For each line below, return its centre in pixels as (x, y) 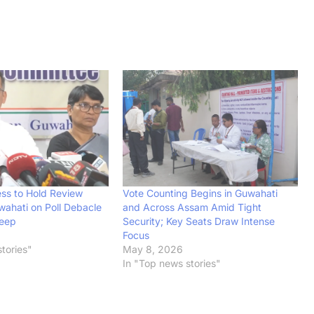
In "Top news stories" (172, 264)
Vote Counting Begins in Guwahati (200, 193)
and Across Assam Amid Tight (192, 207)
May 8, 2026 (153, 250)
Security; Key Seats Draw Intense (199, 221)
